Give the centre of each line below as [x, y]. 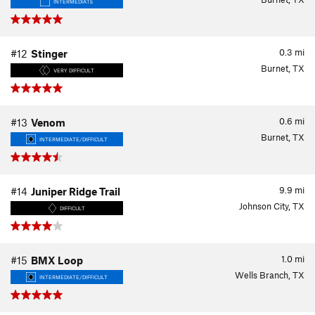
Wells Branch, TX [270, 275]
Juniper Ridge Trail [76, 191]
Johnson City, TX [272, 206]
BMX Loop [57, 260]
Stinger [49, 53]
